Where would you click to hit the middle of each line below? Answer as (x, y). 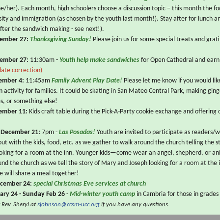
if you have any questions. (135, 205)
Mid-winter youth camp (102, 194)
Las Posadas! (78, 132)
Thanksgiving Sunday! (61, 40)
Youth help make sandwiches (99, 60)
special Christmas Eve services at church (90, 184)
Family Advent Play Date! (88, 81)
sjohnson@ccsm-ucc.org (69, 205)
